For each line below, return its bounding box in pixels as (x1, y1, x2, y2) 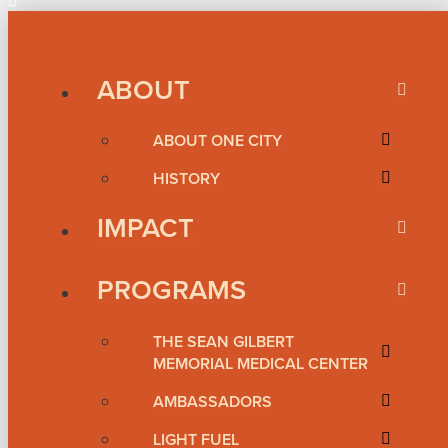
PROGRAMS (97, 270, 246, 310)
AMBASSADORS (153, 389, 272, 413)
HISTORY (153, 167, 220, 191)
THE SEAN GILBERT (153, 329, 294, 353)
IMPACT (97, 208, 194, 248)
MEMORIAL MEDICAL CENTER (153, 351, 368, 375)
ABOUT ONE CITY (153, 128, 282, 152)
